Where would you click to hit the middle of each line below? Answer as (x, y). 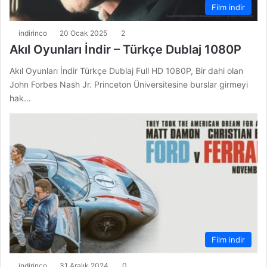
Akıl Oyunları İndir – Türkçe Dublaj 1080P (125, 50)
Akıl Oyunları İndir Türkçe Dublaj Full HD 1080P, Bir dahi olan (126, 71)
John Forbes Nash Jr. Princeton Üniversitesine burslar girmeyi (129, 85)
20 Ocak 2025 (83, 33)
